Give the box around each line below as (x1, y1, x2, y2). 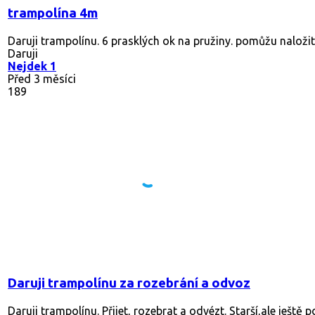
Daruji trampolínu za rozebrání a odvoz (8, 275, 250, 290)
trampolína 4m (8, 5, 98, 20)
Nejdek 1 (8, 59, 56, 72)
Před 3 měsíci (8, 72, 76, 85)
